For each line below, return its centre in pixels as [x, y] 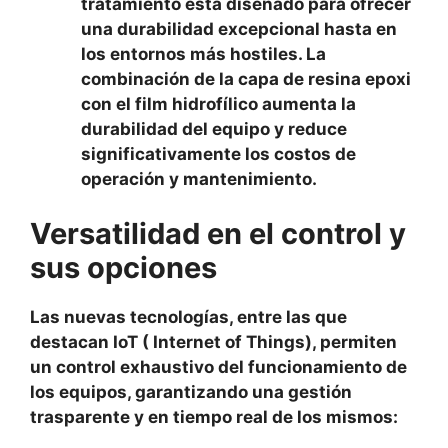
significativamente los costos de [218, 153]
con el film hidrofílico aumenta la [218, 103]
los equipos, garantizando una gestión [191, 392]
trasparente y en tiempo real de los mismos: [214, 417]
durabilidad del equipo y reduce [214, 128]
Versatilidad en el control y [218, 233]
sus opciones [123, 267]
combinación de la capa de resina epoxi [246, 78]
